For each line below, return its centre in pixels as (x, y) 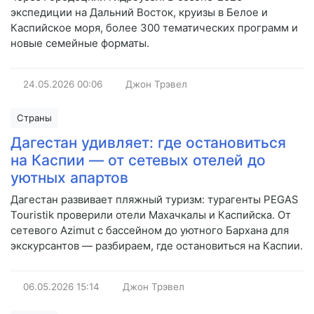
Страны (34, 118)
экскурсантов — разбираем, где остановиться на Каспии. (157, 246)
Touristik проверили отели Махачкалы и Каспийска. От (151, 215)
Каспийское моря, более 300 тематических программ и (154, 28)
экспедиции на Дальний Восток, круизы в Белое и (139, 13)
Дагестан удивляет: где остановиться (148, 143)
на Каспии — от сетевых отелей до (138, 161)
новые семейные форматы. (80, 43)
